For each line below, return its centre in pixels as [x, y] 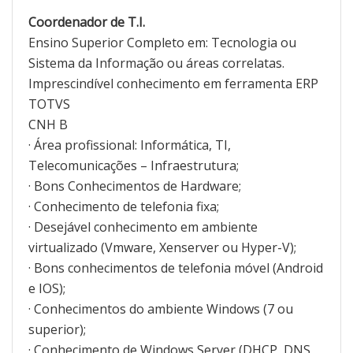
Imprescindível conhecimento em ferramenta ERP [173, 83]
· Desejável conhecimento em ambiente [143, 227]
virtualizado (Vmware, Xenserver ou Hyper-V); [162, 247]
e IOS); [47, 288]
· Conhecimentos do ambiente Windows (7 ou [161, 308]
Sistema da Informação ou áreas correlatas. [156, 63]
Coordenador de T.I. [87, 22]
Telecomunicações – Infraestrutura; [134, 165]
